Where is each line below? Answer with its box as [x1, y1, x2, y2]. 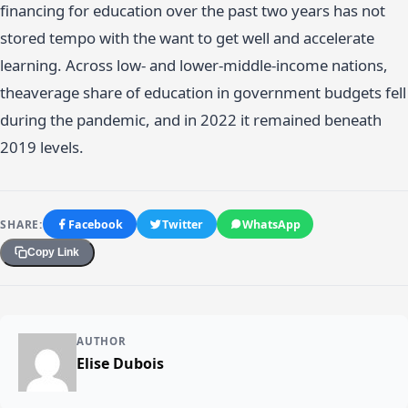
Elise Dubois [76, 352, 164, 373]
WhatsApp [242, 216, 301, 232]
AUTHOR [76, 333, 127, 348]
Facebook [68, 216, 124, 232]
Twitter [162, 216, 204, 232]
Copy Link [27, 246, 80, 260]
